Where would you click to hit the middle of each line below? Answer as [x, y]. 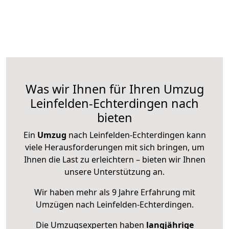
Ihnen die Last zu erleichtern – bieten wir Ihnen [114, 160]
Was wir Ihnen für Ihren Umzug [114, 89]
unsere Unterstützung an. [114, 172]
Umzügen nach [66, 205]
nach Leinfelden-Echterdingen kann [136, 135]
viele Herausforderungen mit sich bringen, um [114, 147]
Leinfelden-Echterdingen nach [114, 104]
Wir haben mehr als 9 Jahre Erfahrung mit [114, 192]
